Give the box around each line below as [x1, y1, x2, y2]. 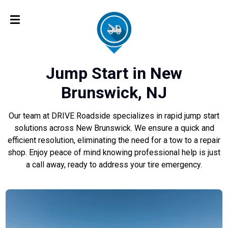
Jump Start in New [46, 64, 182, 83]
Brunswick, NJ [61, 83, 167, 103]
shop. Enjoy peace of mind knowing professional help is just [8, 148, 220, 158]
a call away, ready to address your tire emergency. [26, 160, 202, 170]
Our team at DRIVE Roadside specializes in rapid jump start [9, 111, 219, 121]
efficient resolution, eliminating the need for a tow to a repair [8, 135, 220, 146]
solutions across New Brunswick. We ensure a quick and [14, 123, 214, 133]
